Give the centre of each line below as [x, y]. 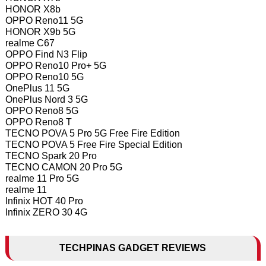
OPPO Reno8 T [38, 122]
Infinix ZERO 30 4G [46, 212]
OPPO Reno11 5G [44, 20]
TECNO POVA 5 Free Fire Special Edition [94, 145]
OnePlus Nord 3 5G [46, 99]
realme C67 [30, 43]
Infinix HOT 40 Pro [44, 201]
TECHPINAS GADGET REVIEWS [133, 248]
